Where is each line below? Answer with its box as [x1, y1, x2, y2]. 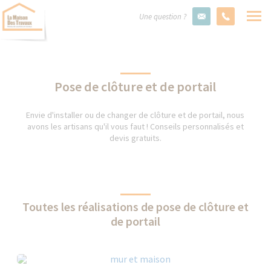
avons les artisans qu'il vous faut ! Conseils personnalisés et [27, 121, 244, 132]
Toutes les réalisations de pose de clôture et [22, 199, 249, 214]
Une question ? [139, 11, 186, 22]
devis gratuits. [109, 132, 162, 143]
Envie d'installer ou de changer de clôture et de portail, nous [26, 109, 245, 120]
